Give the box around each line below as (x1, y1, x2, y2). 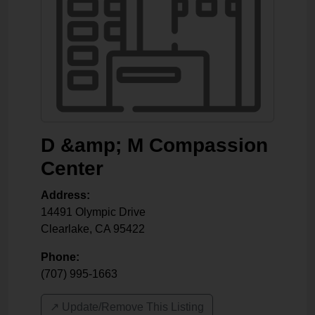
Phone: (41, 251, 79, 263)
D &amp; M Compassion (41, 134, 268, 156)
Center (41, 157, 103, 179)
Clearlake (41, 223, 89, 235)
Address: (41, 189, 90, 201)
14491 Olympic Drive (41, 206, 146, 218)
